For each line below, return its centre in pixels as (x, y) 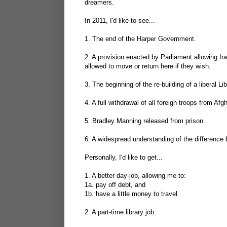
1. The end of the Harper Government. (140, 39)
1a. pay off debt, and (115, 184)
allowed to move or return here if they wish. (148, 66)
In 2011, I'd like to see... (120, 20)
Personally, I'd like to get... (124, 157)
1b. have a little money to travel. (132, 194)
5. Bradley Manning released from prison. (145, 121)
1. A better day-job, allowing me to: (135, 175)
